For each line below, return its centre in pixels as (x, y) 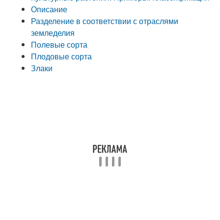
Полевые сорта (59, 44)
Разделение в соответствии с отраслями (105, 21)
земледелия (53, 33)
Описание (49, 9)
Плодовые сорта (62, 56)
